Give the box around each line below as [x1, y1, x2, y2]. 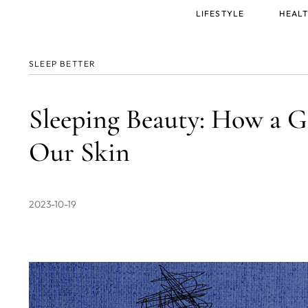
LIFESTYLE [195, 8, 245, 19]
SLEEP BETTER [29, 58, 96, 69]
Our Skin [29, 135, 130, 168]
